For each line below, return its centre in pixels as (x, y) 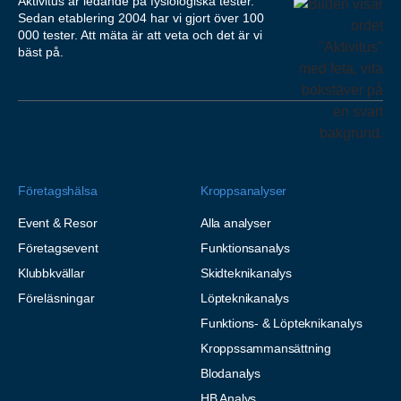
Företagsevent (58, 247)
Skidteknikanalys (246, 273)
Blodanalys (230, 373)
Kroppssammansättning (266, 348)
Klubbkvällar (51, 273)
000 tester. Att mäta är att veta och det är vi (140, 34)
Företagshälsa (58, 190)
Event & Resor (58, 222)
